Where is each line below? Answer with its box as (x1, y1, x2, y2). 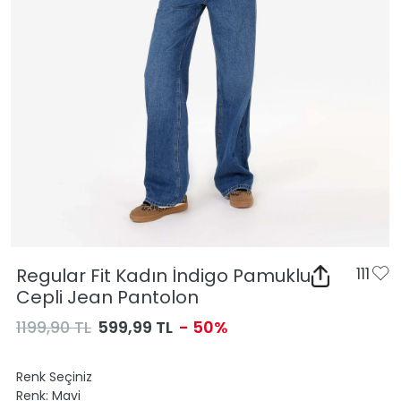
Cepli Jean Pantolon (16, 285, 199, 310)
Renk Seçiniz (16, 368, 92, 386)
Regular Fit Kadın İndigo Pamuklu (16, 263, 311, 288)
